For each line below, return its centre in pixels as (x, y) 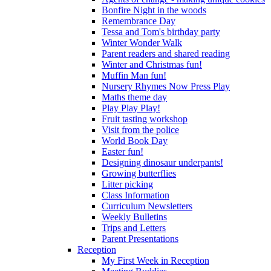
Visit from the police (140, 130)
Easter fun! (122, 152)
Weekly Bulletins (134, 217)
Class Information (135, 195)
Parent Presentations (140, 239)
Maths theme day (134, 97)
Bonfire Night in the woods (154, 10)
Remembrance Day (139, 21)
